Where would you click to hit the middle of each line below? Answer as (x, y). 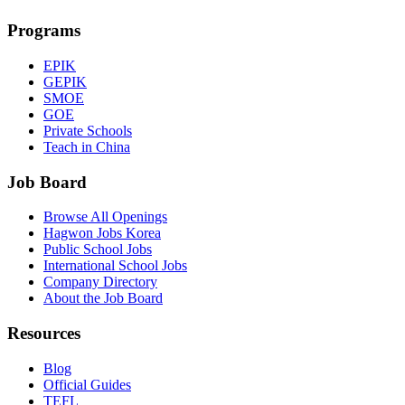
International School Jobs (115, 266)
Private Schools (88, 130)
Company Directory (100, 282)
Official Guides (87, 384)
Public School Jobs (98, 250)
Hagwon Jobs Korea (102, 233)
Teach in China (87, 146)
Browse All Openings (105, 217)
